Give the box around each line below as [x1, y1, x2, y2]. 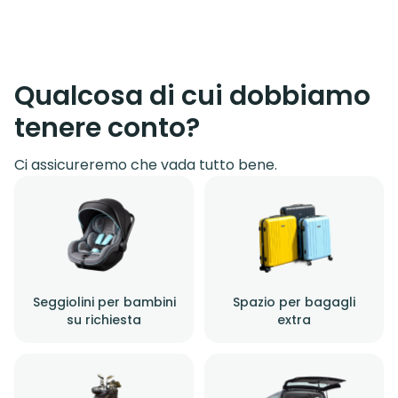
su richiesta [67, 310, 141, 329]
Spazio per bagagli [233, 292, 355, 311]
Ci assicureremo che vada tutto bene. [14, 154, 277, 175]
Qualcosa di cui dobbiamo [14, 76, 370, 115]
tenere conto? [14, 108, 200, 147]
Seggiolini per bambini [32, 292, 176, 311]
